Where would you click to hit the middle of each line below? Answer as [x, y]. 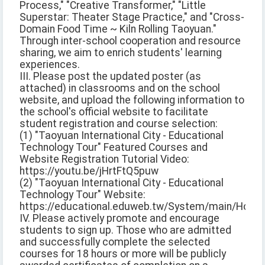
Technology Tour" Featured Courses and [114, 148]
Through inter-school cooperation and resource [130, 41]
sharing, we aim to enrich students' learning [121, 53]
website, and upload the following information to [132, 100]
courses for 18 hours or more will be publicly [123, 254]
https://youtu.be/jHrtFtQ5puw [89, 171]
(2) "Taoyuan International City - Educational [122, 183]
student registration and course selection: [119, 124]
